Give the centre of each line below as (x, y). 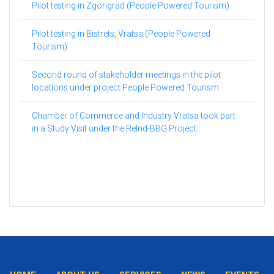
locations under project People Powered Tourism (125, 88)
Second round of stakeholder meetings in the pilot (126, 75)
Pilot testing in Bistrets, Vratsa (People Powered (121, 34)
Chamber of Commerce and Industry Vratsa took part (134, 116)
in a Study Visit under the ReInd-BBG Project (114, 129)
